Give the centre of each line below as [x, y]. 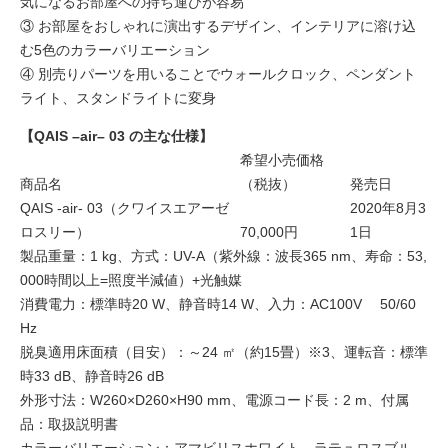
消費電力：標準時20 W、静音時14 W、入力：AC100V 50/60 [218, 303]
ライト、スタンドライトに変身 [118, 97]
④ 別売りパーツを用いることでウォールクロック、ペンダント [218, 73]
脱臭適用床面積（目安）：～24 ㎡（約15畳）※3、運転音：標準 [224, 351]
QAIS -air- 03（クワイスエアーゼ [124, 207]
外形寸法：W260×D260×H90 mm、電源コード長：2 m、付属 [214, 399]
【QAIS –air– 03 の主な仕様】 [116, 135]
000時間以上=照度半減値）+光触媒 [131, 279]
